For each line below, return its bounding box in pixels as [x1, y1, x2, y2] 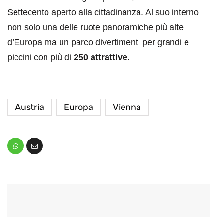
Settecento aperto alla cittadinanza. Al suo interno [7, 7, 199, 17]
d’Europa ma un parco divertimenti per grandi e [7, 37, 189, 47]
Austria [15, 102, 44, 113]
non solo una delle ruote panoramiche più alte [7, 22, 184, 32]
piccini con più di [7, 52, 74, 62]
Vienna [113, 102, 141, 113]
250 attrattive [74, 52, 127, 62]
